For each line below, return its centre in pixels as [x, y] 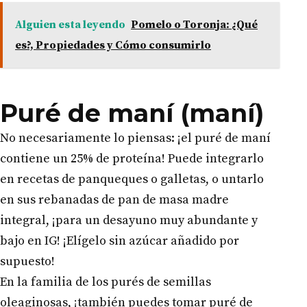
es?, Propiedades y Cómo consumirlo [113, 45]
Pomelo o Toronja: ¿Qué [194, 24]
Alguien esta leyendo [70, 24]
